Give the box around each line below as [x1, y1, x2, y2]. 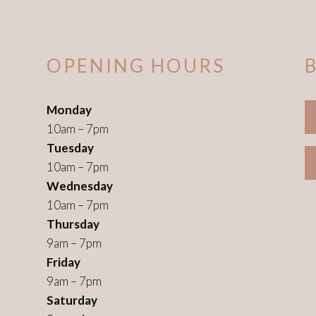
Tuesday [46, 140, 94, 155]
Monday [46, 102, 92, 117]
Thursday [46, 217, 99, 231]
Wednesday [46, 178, 113, 193]
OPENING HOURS [46, 54, 225, 77]
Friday [46, 255, 80, 269]
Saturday [46, 293, 97, 308]
